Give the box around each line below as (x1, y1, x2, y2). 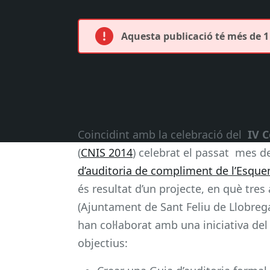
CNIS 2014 (81, 145, 133, 160)
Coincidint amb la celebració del (78, 127, 248, 142)
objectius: (78, 235, 128, 250)
